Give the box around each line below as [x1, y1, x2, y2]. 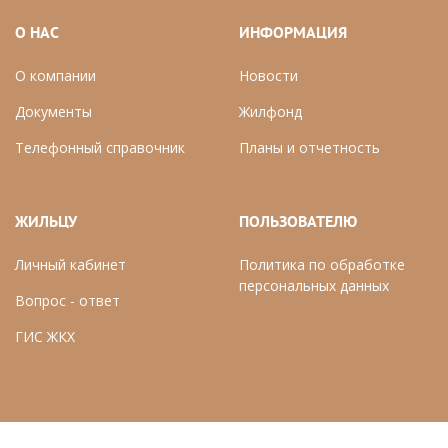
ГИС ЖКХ [15, 327, 75, 346]
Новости [239, 66, 298, 85]
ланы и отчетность [249, 138, 380, 157]
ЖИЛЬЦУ [15, 213, 77, 233]
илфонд [250, 102, 302, 121]
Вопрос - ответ [15, 291, 120, 310]
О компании [15, 66, 96, 85]
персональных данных [239, 276, 389, 295]
